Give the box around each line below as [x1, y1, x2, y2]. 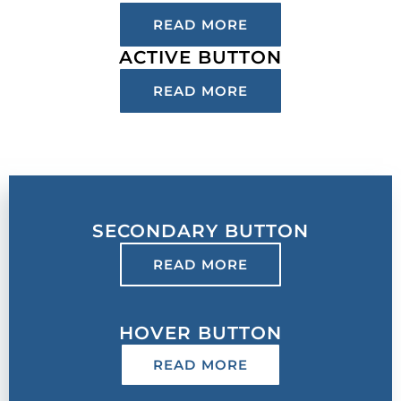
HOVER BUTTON [119, 321, 282, 344]
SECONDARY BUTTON [92, 219, 309, 242]
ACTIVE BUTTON [119, 46, 282, 68]
